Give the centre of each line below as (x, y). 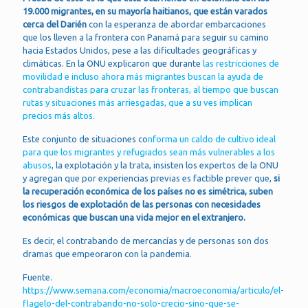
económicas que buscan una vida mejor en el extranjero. (134, 217)
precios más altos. (59, 115)
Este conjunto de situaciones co (85, 139)
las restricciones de (241, 63)
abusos (37, 165)
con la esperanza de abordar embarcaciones (177, 24)
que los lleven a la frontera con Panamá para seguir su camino (146, 37)
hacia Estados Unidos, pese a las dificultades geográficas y (140, 50)
